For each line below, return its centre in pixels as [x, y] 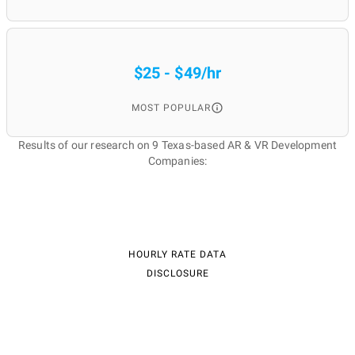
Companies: [177, 161]
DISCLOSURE [177, 273]
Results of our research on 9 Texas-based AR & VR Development [177, 145]
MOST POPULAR [171, 108]
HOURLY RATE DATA [177, 254]
